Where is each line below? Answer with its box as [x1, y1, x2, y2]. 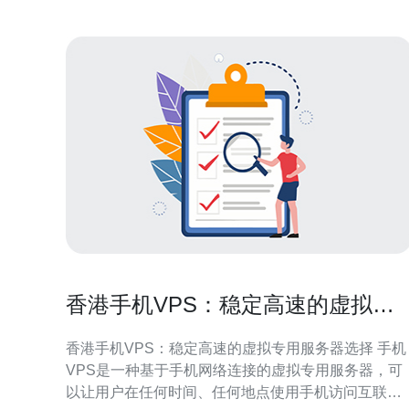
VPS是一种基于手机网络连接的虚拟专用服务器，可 [66, 362, 403, 378]
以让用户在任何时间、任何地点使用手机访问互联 [66, 384, 387, 400]
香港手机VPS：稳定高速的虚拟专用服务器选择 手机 [66, 341, 377, 356]
